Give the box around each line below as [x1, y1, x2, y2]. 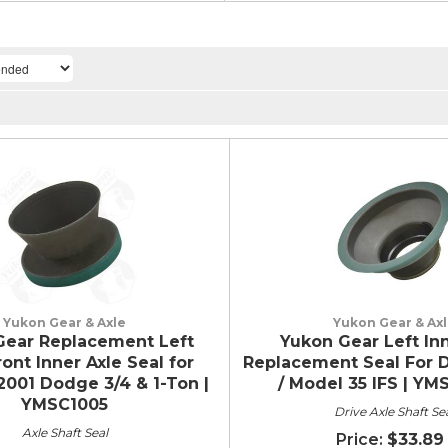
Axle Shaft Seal [21, 424, 108, 440]
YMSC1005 [21, 394, 108, 414]
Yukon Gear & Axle [3, 314, 126, 330]
